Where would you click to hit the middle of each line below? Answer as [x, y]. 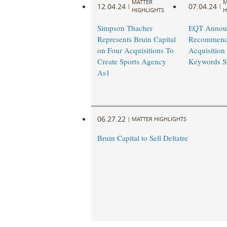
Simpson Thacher [125, 28]
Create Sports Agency [131, 62]
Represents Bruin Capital [136, 39]
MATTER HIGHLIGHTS [159, 119]
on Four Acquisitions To [135, 50]
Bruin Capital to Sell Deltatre [142, 138]
